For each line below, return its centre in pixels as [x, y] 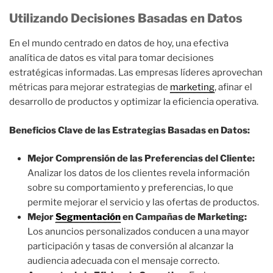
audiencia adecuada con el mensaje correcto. [123, 261]
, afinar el [233, 87]
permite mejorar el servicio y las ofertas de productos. [143, 203]
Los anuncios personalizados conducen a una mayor [138, 232]
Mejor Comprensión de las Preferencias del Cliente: [141, 159]
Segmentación [88, 217]
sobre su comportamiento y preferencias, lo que [130, 188]
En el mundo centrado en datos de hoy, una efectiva [119, 44]
